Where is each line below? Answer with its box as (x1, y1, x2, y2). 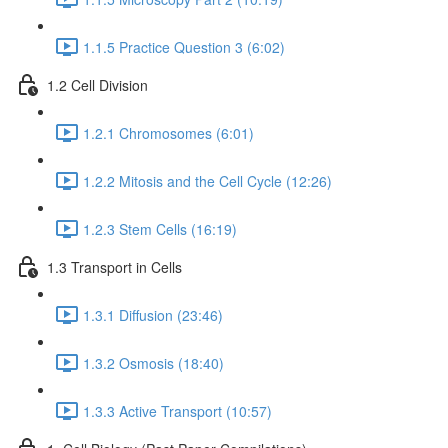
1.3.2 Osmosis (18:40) (83, 352, 224, 373)
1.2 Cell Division (47, 74, 148, 95)
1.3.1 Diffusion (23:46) (83, 304, 223, 325)
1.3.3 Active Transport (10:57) (83, 400, 272, 421)
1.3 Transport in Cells (47, 256, 182, 277)
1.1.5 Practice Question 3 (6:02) (83, 36, 285, 57)
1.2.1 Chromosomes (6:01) (83, 122, 254, 143)
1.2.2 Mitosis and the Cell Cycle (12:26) (83, 170, 332, 191)
